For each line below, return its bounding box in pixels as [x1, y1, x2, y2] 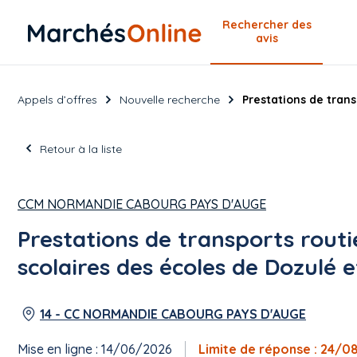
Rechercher [222, 17, 292, 32]
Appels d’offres [18, 92, 97, 107]
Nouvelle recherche [120, 92, 220, 107]
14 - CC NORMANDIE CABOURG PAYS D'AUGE [40, 306, 306, 322]
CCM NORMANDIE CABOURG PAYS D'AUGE [18, 196, 266, 212]
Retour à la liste [40, 142, 122, 156]
